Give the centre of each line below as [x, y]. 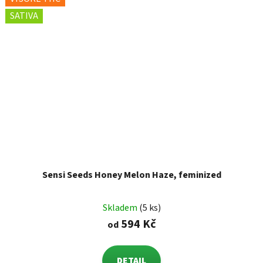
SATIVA [24, 16]
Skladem [121, 208]
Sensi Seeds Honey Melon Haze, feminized [131, 175]
